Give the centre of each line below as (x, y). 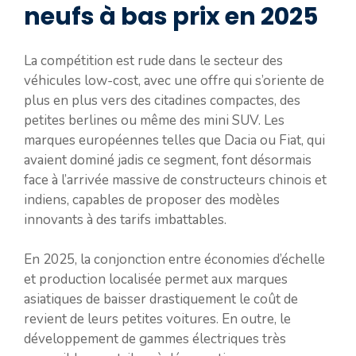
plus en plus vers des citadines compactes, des (162, 100)
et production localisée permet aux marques (156, 279)
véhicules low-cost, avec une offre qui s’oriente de (174, 80)
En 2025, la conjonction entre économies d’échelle (174, 259)
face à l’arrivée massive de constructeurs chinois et (175, 180)
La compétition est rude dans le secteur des (153, 60)
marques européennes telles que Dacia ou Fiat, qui (174, 140)
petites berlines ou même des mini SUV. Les (154, 120)
